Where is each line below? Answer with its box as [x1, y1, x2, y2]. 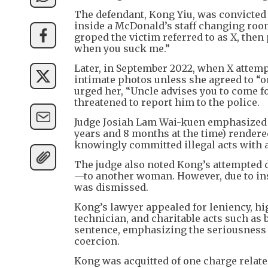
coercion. [74, 235, 120, 248]
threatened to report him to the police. [74, 96, 260, 109]
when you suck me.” [74, 42, 170, 55]
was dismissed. [74, 181, 148, 194]
